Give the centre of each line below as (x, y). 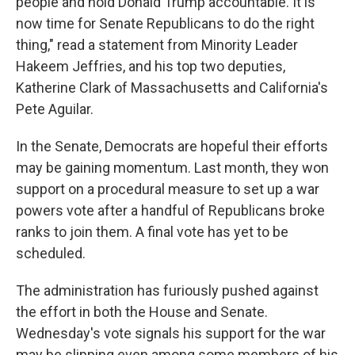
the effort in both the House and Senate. (142, 312)
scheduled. (51, 253)
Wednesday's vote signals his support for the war (171, 333)
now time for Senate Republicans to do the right (165, 23)
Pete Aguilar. (55, 109)
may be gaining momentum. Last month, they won (172, 168)
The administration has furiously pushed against (167, 290)
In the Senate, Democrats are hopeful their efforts (172, 146)
